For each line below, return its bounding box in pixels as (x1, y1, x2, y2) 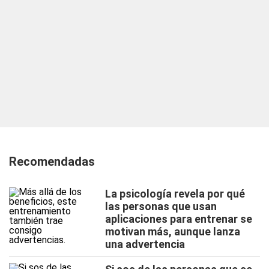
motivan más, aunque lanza (105, 225, 240, 238)
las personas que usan (105, 200, 217, 213)
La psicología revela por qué (105, 187, 245, 200)
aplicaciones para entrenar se (105, 213, 252, 225)
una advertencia (105, 238, 185, 250)
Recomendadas (9, 154, 95, 169)
